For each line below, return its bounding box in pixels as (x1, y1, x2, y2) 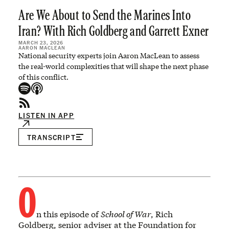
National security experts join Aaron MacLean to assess (18, 51, 199, 60)
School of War (101, 209, 151, 219)
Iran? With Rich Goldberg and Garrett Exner (18, 25, 209, 39)
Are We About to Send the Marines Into (18, 9, 191, 23)
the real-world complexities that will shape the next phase (18, 61, 209, 71)
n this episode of (36, 209, 101, 219)
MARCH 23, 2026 (18, 39, 63, 45)
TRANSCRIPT (27, 132, 76, 142)
